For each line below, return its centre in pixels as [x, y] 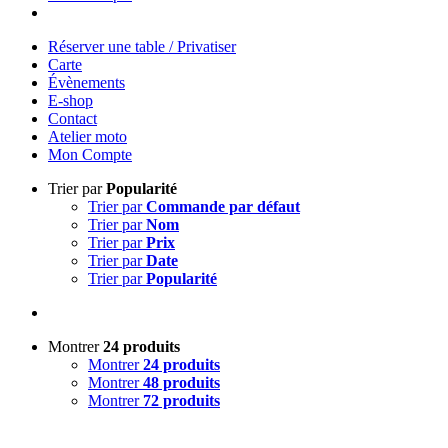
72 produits [181, 400]
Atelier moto [87, 136]
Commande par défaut [223, 206]
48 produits [181, 382]
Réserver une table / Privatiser [142, 46]
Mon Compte [90, 154]
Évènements [86, 82]
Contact [72, 118]
